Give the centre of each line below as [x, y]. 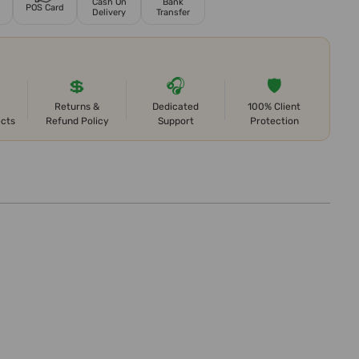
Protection [274, 121]
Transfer [173, 13]
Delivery [109, 13]
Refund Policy [77, 121]
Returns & [77, 107]
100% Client [274, 107]
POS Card [45, 7]
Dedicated [175, 107]
